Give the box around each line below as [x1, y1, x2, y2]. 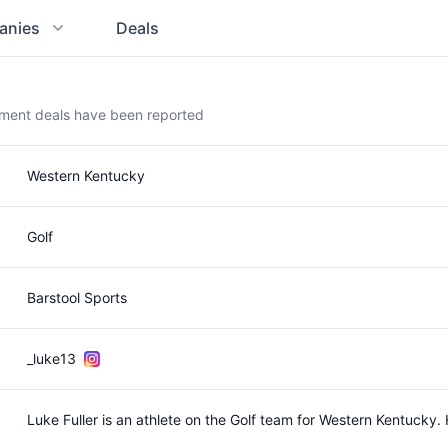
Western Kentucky [26, 167, 145, 184]
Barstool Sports [26, 289, 127, 306]
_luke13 [26, 350, 76, 367]
